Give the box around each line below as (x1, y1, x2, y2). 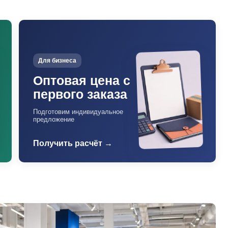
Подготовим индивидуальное (33, 108, 124, 116)
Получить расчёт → (33, 139, 113, 148)
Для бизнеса (38, 57, 77, 64)
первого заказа (33, 87, 128, 101)
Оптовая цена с (33, 73, 131, 88)
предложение (33, 116, 75, 123)
